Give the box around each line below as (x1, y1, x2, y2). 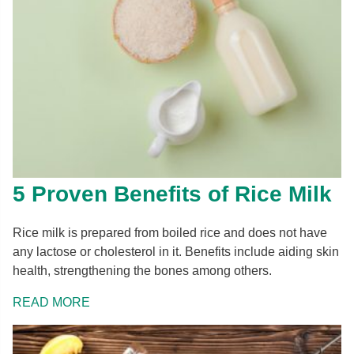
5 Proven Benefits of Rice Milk (13, 181, 332, 206)
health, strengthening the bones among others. (13, 263, 272, 277)
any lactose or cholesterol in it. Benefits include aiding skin (13, 244, 339, 258)
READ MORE (13, 295, 90, 309)
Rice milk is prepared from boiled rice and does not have (13, 225, 327, 239)
